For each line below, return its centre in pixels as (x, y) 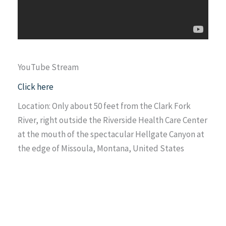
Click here (36, 87)
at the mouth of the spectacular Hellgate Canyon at (111, 134)
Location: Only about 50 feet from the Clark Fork (104, 106)
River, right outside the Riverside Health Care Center (112, 120)
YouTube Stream (48, 67)
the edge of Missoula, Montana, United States (101, 148)
